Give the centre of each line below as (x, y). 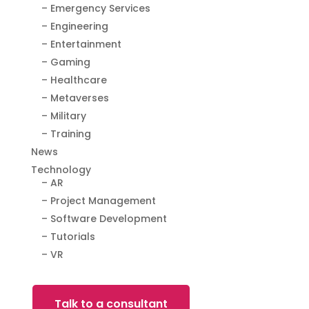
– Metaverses (75, 98)
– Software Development (104, 219)
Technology (61, 170)
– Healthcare (74, 80)
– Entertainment (81, 44)
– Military (63, 116)
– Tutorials (68, 237)
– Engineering (74, 27)
